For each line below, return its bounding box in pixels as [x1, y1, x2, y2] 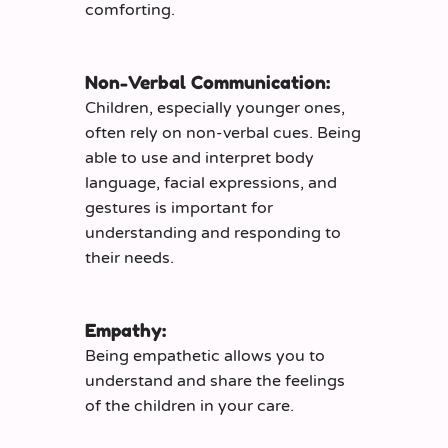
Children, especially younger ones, [85, 98, 345, 119]
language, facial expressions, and [85, 173, 337, 194]
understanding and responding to [85, 223, 341, 244]
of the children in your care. [85, 396, 294, 417]
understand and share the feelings [85, 371, 345, 392]
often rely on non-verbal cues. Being [85, 123, 361, 144]
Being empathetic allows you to [85, 346, 325, 367]
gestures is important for [85, 198, 273, 219]
